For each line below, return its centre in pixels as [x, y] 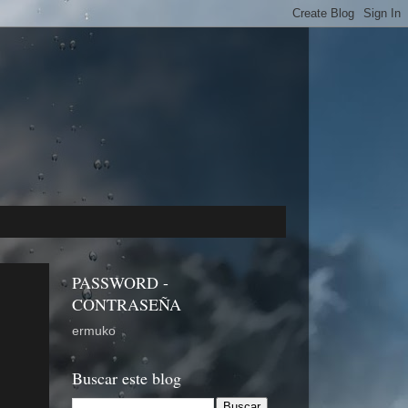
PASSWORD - [120, 283]
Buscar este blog [126, 378]
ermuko [93, 331]
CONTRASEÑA [126, 305]
